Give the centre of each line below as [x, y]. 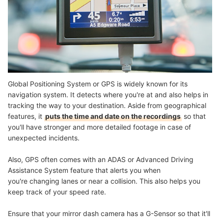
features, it [26, 116]
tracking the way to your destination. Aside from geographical [107, 106]
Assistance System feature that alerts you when [84, 170]
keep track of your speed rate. [57, 192]
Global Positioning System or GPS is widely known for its [98, 84]
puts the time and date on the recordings [113, 116]
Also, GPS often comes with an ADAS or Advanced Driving [101, 160]
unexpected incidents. [44, 138]
